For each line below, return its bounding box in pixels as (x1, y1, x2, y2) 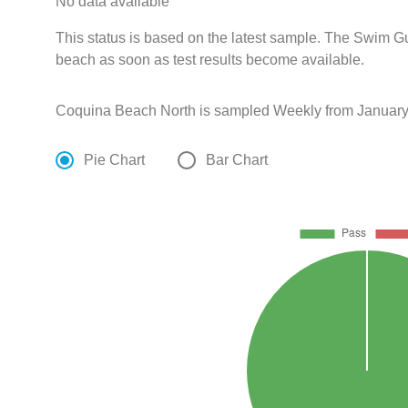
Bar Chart (206, 152, 269, 168)
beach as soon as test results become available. (56, 52, 365, 68)
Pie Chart (84, 152, 146, 168)
